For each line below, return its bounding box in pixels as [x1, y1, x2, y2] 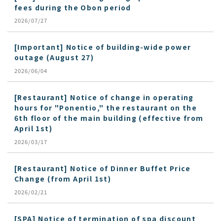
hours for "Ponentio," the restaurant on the [14, 103, 197, 113]
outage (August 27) [14, 52, 94, 63]
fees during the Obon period [14, 2, 131, 12]
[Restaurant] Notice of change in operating [14, 92, 194, 103]
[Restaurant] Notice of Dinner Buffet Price [14, 163, 191, 173]
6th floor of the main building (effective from [14, 113, 204, 123]
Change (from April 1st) [14, 173, 111, 184]
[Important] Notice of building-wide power [14, 42, 191, 52]
